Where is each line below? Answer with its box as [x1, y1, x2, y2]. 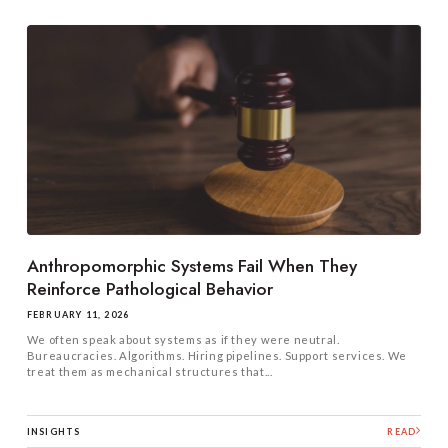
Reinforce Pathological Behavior [26, 276, 273, 303]
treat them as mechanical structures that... [26, 365, 273, 379]
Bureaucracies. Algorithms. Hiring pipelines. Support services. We [26, 349, 407, 363]
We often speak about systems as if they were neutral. [26, 333, 340, 347]
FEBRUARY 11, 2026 [26, 309, 130, 321]
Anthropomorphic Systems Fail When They [26, 253, 357, 280]
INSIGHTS [26, 425, 81, 437]
